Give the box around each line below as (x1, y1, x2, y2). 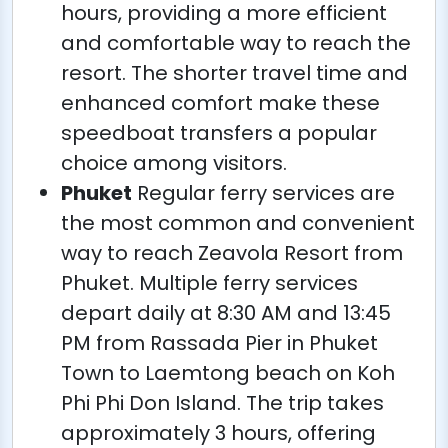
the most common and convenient (61, 209, 415, 237)
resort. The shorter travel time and (61, 59, 408, 87)
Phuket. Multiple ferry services (61, 269, 358, 297)
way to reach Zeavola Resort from (61, 239, 403, 267)
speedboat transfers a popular (61, 119, 377, 147)
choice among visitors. (61, 149, 287, 177)
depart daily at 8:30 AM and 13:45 (61, 299, 391, 327)
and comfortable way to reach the (61, 29, 411, 57)
